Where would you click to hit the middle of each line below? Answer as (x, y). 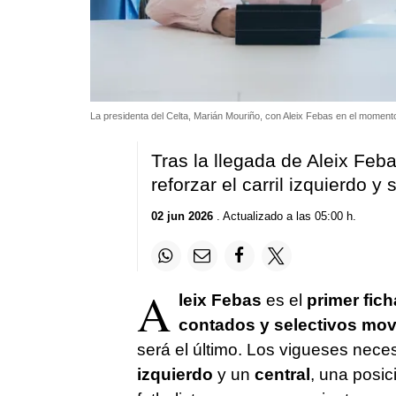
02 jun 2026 (182, 217)
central (280, 374)
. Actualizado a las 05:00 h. (284, 217)
